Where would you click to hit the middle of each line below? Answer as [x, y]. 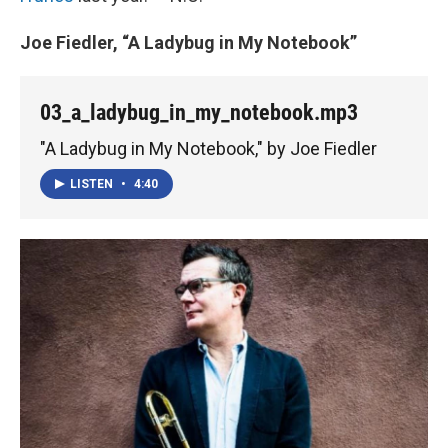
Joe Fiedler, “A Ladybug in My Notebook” [188, 42]
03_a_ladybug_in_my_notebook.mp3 [199, 112]
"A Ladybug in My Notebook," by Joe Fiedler [208, 149]
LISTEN [93, 183]
